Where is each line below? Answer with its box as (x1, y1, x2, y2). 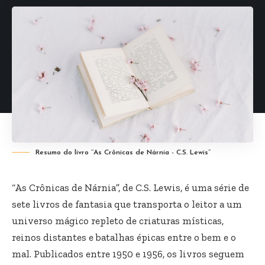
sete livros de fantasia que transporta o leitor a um (12, 198, 242, 210)
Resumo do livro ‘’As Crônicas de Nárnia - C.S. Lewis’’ (35, 148, 211, 156)
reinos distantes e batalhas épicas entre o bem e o (12, 231, 236, 243)
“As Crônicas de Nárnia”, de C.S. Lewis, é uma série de (12, 181, 249, 193)
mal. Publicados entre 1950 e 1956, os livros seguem (12, 247, 244, 260)
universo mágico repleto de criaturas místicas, (12, 214, 224, 227)
